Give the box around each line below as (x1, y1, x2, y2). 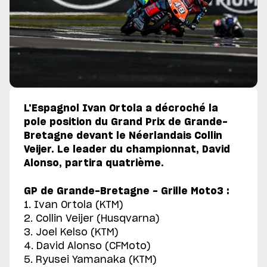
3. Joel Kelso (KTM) (24, 227, 119, 237)
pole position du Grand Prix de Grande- (24, 117, 228, 127)
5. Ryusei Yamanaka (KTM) (24, 254, 157, 265)
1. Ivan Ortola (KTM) (24, 200, 123, 210)
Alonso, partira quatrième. (24, 158, 164, 168)
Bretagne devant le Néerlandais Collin (24, 131, 222, 141)
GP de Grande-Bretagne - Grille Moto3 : (24, 186, 229, 196)
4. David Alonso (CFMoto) (24, 241, 151, 251)
